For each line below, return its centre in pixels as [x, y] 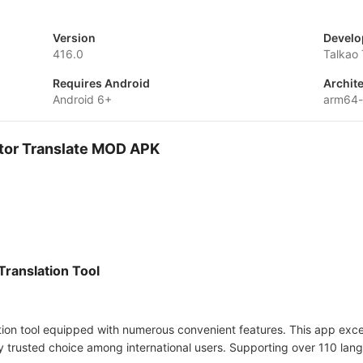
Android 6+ [82, 99]
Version [74, 38]
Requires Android [101, 83]
